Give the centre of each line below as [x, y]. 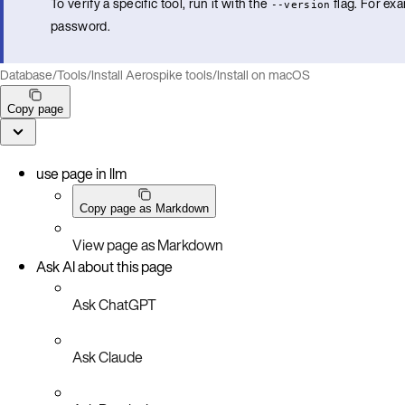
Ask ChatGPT [114, 304]
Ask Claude [108, 357]
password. [80, 25]
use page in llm [81, 173]
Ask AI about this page [104, 266]
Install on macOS [264, 74]
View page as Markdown [148, 245]
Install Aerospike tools [152, 74]
